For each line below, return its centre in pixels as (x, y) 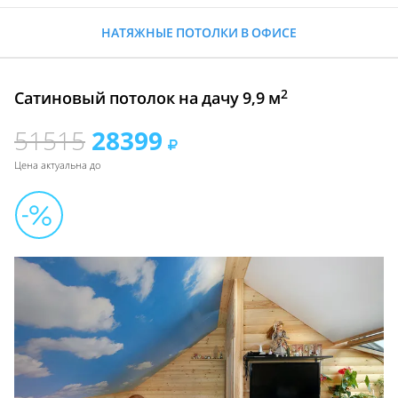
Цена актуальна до (57, 165)
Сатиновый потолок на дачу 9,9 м (147, 98)
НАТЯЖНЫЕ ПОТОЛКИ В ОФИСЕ (199, 33)
